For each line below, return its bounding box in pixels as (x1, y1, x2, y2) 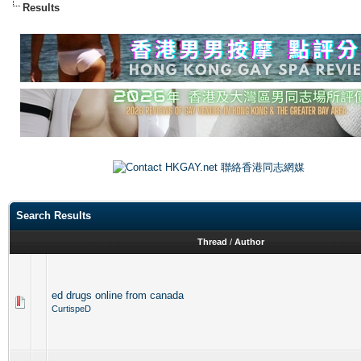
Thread (197, 237, 227, 247)
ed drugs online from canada (52, 289, 184, 301)
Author (234, 237, 264, 247)
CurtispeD (52, 304, 91, 313)
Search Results (16, 210, 91, 222)
